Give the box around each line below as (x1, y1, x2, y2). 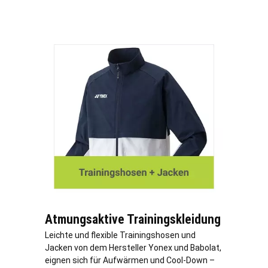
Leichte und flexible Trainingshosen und (45, 230, 196, 240)
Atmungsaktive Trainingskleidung (45, 211, 221, 227)
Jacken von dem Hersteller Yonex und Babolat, (45, 242, 221, 252)
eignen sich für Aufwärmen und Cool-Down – (45, 255, 215, 265)
